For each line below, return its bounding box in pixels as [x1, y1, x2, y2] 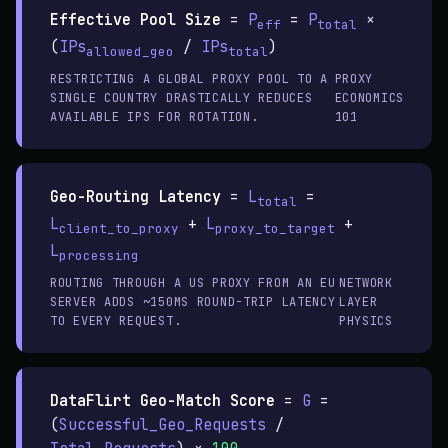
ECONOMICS [334, 89, 404, 106]
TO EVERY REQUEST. [50, 312, 182, 329]
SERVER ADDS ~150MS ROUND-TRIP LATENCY [50, 293, 336, 310]
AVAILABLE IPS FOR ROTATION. [50, 108, 259, 125]
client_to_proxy [59, 219, 179, 237]
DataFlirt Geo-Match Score [50, 390, 275, 411]
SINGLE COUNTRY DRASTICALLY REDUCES [50, 89, 313, 106]
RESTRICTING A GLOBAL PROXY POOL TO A [50, 70, 328, 87]
